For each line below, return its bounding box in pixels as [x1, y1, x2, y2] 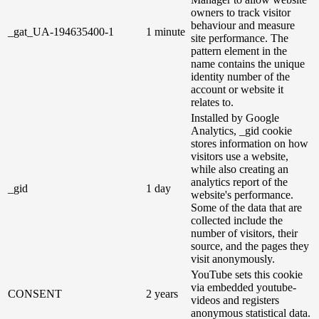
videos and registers [191, 294, 279, 307]
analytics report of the [191, 176, 288, 189]
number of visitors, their [191, 227, 298, 240]
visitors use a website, [191, 150, 288, 163]
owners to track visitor [191, 6, 291, 19]
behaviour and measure [191, 19, 295, 32]
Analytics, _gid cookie [191, 125, 292, 137]
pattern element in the [191, 45, 287, 58]
